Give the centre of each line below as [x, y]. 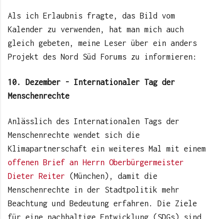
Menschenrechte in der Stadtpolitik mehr [94, 189]
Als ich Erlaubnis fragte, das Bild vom [91, 15]
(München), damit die [111, 176]
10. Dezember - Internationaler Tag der [91, 82]
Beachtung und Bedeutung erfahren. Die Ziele [102, 203]
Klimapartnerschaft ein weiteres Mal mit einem [107, 148]
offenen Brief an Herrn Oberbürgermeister [96, 162]
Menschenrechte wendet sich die [74, 135]
